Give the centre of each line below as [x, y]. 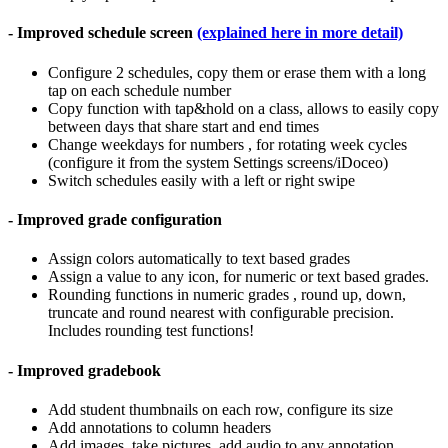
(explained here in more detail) [300, 33]
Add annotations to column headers [159, 427]
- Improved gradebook [84, 370]
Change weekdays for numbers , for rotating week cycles [227, 144]
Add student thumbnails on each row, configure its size [220, 409]
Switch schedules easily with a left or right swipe [201, 180]
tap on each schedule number [139, 90]
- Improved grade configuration [115, 220]
